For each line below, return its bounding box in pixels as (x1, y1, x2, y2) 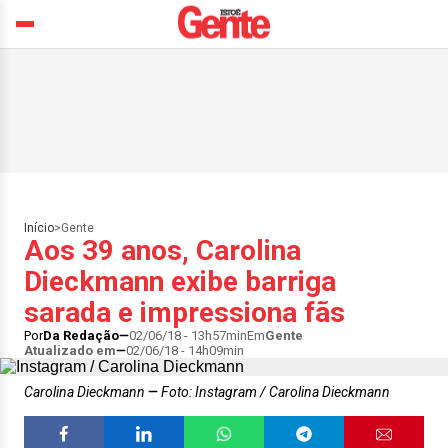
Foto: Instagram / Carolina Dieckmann (158, 384, 390, 400)
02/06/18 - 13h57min (129, 328, 247, 343)
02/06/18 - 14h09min (126, 343, 244, 358)
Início (24, 221, 54, 235)
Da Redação (43, 328, 119, 343)
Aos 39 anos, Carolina (24, 234, 301, 267)
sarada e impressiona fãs (24, 296, 345, 329)
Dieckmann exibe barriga (24, 265, 336, 298)
